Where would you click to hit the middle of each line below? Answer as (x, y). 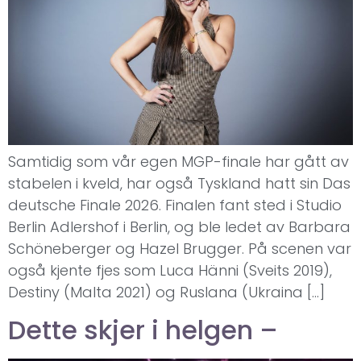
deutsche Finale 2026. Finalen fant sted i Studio (175, 205)
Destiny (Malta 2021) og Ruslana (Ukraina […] (166, 293)
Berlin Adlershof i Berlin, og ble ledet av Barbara (179, 227)
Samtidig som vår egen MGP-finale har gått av (178, 162)
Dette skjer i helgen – (143, 330)
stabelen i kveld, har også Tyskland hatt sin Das (179, 184)
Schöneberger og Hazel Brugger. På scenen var (180, 249)
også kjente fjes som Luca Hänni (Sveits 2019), (170, 271)
